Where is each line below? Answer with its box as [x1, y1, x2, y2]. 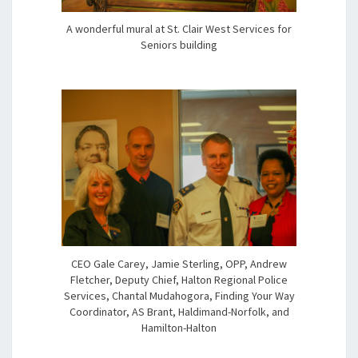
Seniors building [141, 38, 217, 53]
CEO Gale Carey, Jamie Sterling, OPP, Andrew [71, 256, 287, 271]
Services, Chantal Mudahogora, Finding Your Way [63, 288, 295, 303]
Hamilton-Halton [141, 320, 217, 335]
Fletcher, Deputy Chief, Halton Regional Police [70, 272, 288, 287]
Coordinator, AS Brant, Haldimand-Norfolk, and [69, 304, 289, 319]
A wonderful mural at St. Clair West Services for [66, 22, 292, 37]
